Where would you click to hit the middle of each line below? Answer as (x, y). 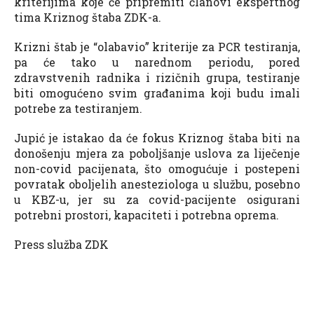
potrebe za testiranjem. (78, 108)
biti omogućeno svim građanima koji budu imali (157, 93)
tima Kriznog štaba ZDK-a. (88, 17)
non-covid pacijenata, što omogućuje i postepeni (157, 168)
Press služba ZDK (61, 244)
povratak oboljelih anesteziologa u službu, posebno (157, 184)
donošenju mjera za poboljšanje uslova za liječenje (157, 153)
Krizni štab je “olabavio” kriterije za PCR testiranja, (157, 46)
